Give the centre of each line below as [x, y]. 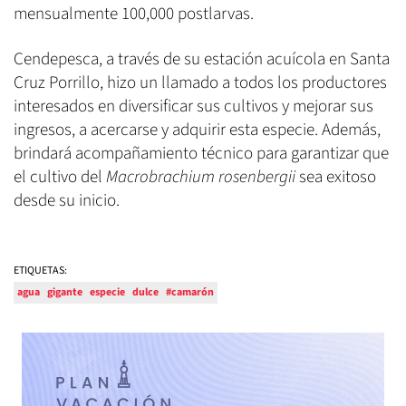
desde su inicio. [67, 200]
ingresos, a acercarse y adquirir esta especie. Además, [197, 130]
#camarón [190, 292]
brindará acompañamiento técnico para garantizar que [201, 153]
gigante [65, 292]
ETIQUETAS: [40, 270]
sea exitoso [336, 177]
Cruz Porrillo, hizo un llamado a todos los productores [200, 82]
